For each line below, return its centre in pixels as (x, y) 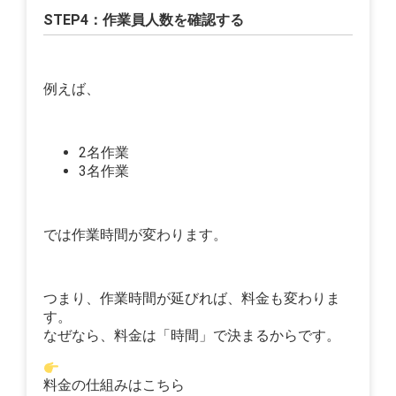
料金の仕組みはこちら (114, 385)
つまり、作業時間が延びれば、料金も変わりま (192, 299)
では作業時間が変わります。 (136, 235)
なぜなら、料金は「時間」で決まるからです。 (192, 336)
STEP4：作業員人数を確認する (144, 20)
